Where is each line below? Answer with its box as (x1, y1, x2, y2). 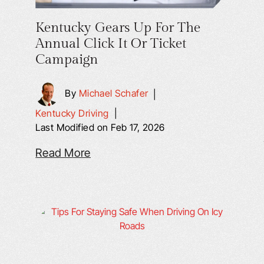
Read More (35, 146, 91, 160)
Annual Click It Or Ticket (35, 35, 187, 52)
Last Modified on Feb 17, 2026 (35, 121, 165, 133)
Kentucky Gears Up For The (35, 19, 201, 36)
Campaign (35, 51, 98, 68)
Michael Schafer (78, 87, 148, 100)
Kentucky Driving (35, 107, 109, 119)
